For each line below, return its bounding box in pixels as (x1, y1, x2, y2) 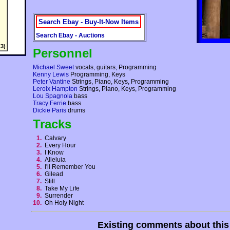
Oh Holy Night (45, 199, 87, 207)
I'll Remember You (45, 163, 99, 171)
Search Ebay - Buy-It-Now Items (39, 18, 139, 26)
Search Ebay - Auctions (36, 32, 105, 40)
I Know (45, 149, 67, 157)
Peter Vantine (33, 78, 70, 86)
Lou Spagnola (33, 92, 72, 100)
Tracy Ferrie (33, 100, 66, 107)
